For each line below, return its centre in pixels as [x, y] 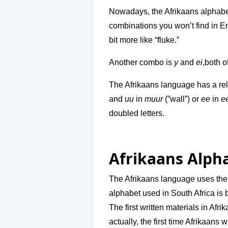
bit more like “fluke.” [144, 40]
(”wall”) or [182, 99]
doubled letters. [137, 113]
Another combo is [141, 63]
